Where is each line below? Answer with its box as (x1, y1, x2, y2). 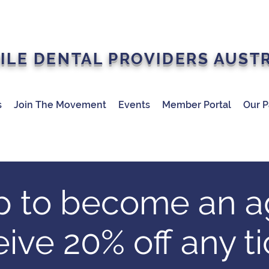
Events (118, 99, 150, 110)
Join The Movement (14, 99, 106, 110)
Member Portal (162, 99, 231, 110)
